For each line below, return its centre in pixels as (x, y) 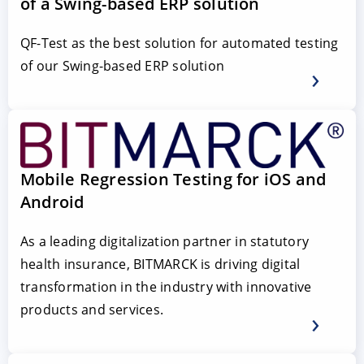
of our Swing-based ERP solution (123, 65)
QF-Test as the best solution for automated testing (180, 43)
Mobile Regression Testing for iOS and (173, 180)
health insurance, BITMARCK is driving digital (160, 264)
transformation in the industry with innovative (166, 287)
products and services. (92, 310)
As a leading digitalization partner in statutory (165, 242)
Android (52, 202)
